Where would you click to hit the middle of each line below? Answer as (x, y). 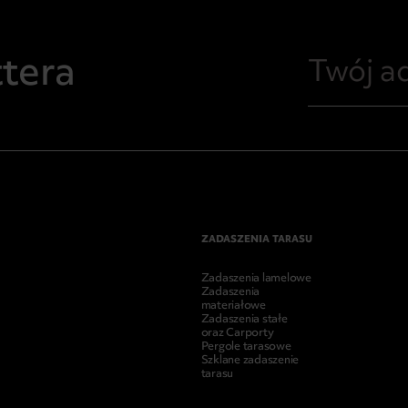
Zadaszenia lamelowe (256, 277)
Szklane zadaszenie (250, 359)
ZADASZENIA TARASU (257, 239)
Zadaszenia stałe (244, 318)
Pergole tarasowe (246, 346)
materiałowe (233, 305)
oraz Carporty (237, 332)
